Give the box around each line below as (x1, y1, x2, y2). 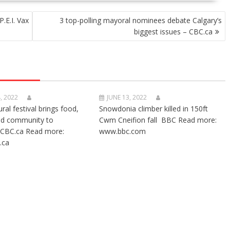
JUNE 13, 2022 (107, 93, 147, 102)
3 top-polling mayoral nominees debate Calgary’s (60, 15, 222, 25)
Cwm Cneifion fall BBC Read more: (99, 115, 217, 125)
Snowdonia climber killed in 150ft (99, 104, 208, 113)
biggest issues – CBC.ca (134, 27, 213, 36)
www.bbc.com (99, 126, 146, 136)
